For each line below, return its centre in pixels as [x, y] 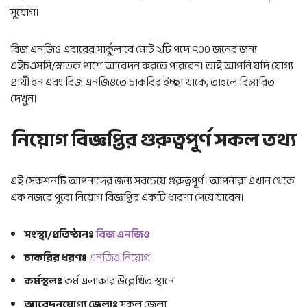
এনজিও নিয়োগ [120, 258]
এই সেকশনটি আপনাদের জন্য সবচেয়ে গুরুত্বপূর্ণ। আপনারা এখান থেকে [152, 181]
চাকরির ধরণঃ [56, 258]
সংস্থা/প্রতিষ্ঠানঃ [59, 234]
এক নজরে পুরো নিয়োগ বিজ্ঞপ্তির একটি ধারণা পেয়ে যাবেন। [127, 197]
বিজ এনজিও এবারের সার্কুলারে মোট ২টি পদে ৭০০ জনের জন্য [134, 49]
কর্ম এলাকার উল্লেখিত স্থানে [118, 281]
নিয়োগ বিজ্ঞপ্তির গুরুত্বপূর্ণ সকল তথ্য [153, 140]
